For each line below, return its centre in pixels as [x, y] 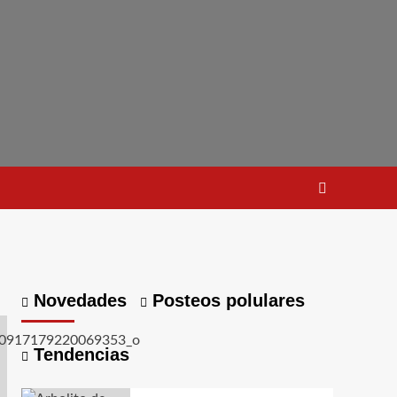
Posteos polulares [226, 301]
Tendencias [78, 355]
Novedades [77, 301]
